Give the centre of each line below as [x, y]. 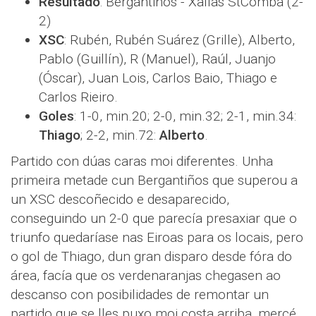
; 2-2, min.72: [120, 135]
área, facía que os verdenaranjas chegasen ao [146, 276]
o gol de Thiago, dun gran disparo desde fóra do [151, 257]
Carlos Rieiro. [78, 97]
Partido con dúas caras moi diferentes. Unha [142, 162]
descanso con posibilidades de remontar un [140, 295]
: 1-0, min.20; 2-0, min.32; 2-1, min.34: [185, 116]
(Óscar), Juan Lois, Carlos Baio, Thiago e [158, 78]
